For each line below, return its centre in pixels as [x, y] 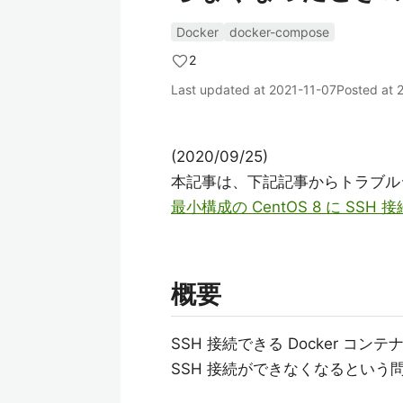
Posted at [367, 90]
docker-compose [279, 32]
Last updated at [220, 90]
